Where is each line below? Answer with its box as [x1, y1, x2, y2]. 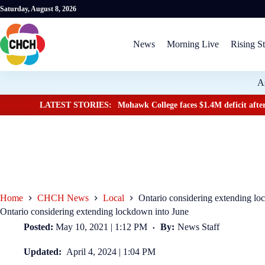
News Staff [177, 222, 219, 232]
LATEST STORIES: [40, 101, 112, 109]
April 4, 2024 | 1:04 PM [66, 247, 156, 257]
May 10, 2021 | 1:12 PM [56, 222, 148, 232]
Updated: [24, 247, 64, 257]
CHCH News [37, 193, 89, 203]
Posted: [24, 222, 53, 232]
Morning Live [166, 39, 219, 49]
